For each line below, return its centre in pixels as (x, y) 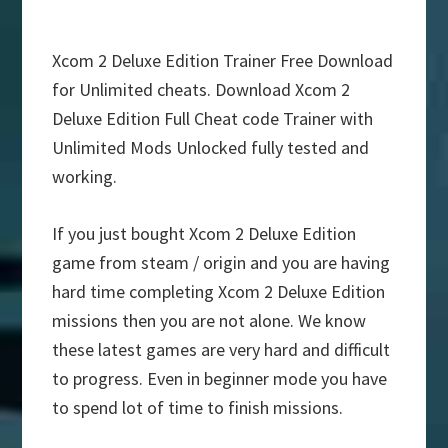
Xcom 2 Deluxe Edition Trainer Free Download (223, 61)
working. (85, 177)
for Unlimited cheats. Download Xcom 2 (201, 90)
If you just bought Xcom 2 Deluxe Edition (204, 234)
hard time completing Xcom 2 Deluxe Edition (219, 292)
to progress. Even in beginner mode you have (220, 379)
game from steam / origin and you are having (221, 263)
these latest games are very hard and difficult (221, 350)
